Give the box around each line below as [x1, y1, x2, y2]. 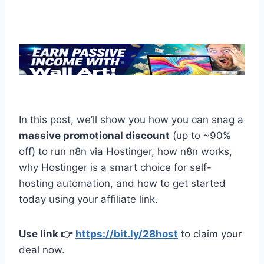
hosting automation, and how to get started [19, 177, 226, 190]
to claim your [178, 228, 242, 240]
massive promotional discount [19, 130, 170, 142]
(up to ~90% [170, 130, 231, 142]
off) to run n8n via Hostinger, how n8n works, [19, 146, 232, 158]
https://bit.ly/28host [75, 228, 178, 240]
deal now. [19, 244, 65, 256]
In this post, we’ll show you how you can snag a [19, 114, 243, 126]
